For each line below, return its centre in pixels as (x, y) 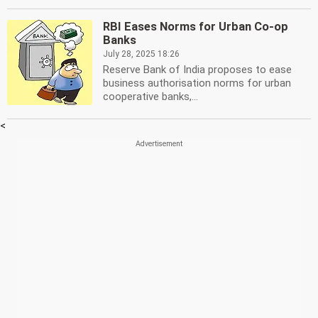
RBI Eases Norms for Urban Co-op (196, 27)
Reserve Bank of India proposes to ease (197, 70)
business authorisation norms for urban (197, 83)
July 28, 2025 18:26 (141, 54)
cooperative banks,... (150, 97)
